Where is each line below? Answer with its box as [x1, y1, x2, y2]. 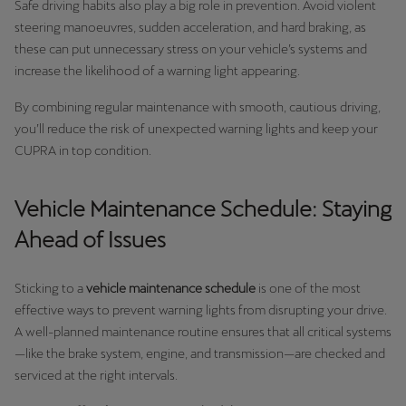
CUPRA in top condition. [14, 142, 151, 158]
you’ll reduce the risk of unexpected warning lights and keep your [14, 121, 378, 136]
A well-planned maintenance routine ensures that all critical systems [14, 324, 391, 339]
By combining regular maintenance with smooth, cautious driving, [14, 99, 381, 114]
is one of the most [256, 280, 361, 295]
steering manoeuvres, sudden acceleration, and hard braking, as [14, 19, 366, 34]
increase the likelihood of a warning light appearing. [14, 63, 300, 78]
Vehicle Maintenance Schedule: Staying [14, 196, 391, 221]
